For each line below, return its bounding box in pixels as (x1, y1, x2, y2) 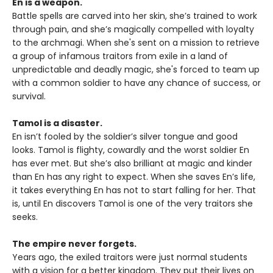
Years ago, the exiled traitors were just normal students (12, 251, 247, 264)
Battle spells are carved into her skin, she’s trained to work (12, 10, 257, 23)
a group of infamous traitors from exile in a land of (12, 50, 228, 63)
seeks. (12, 211, 38, 224)
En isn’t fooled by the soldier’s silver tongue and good (12, 130, 238, 143)
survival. (12, 90, 46, 103)
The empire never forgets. (12, 238, 136, 250)
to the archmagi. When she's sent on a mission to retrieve (12, 37, 260, 49)
